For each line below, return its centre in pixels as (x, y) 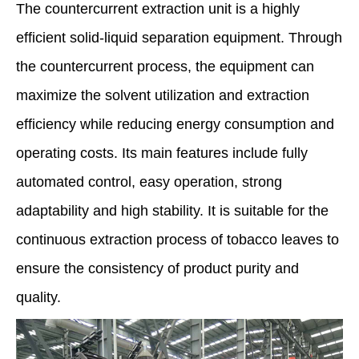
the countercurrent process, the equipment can (165, 67)
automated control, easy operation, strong (149, 182)
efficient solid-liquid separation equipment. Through (179, 38)
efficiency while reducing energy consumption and (175, 125)
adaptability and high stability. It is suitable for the (172, 211)
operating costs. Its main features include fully (162, 153)
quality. (38, 298)
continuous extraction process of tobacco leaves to (177, 240)
